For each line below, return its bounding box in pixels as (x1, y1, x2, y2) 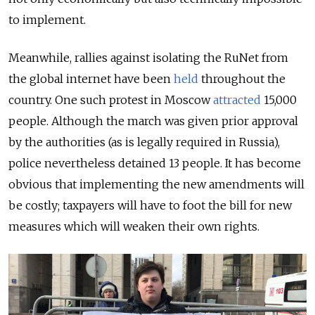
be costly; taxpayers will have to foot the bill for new (8, 198, 292, 212)
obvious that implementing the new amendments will (8, 176, 304, 191)
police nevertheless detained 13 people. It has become (8, 155, 301, 170)
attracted (213, 92, 261, 107)
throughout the (198, 71, 285, 86)
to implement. (8, 12, 86, 27)
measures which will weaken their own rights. (8, 219, 259, 233)
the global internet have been (8, 71, 174, 86)
